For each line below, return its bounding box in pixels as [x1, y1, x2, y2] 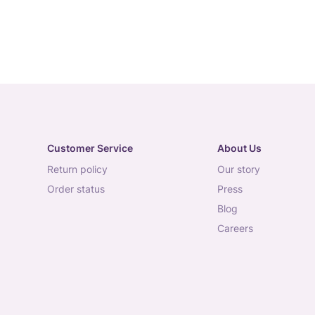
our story [224, 163, 260, 175]
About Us [217, 142, 262, 154]
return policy [53, 163, 108, 175]
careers [224, 222, 253, 234]
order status [55, 183, 105, 195]
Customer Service [47, 142, 133, 154]
